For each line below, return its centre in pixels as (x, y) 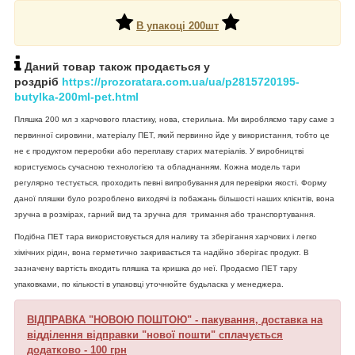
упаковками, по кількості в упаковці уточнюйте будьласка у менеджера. (149, 284)
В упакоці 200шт (177, 25)
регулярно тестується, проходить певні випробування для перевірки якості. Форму (170, 182)
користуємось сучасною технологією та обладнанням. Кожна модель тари (157, 166)
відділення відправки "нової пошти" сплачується (155, 334)
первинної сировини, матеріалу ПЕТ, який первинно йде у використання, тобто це (172, 135)
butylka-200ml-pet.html (76, 96)
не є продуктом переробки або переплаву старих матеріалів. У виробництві (159, 151)
